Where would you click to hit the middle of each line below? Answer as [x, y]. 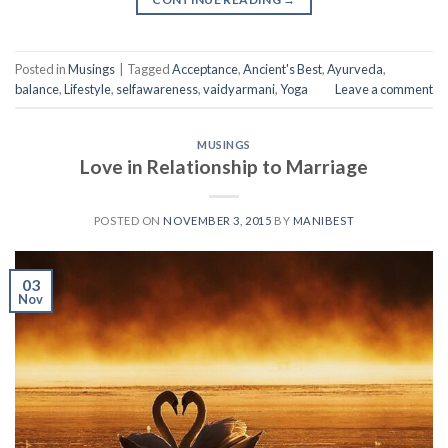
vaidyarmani [239, 88]
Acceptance [205, 68]
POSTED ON [128, 221]
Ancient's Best [282, 68]
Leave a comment [384, 88]
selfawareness [157, 88]
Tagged [149, 68]
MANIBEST [323, 221]
